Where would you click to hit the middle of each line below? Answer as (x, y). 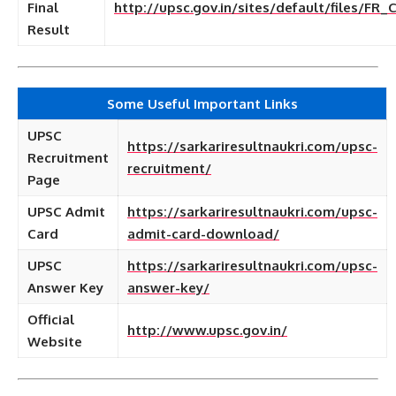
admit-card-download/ (203, 234)
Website (55, 342)
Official (51, 320)
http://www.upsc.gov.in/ (207, 330)
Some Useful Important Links (202, 104)
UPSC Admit (66, 212)
